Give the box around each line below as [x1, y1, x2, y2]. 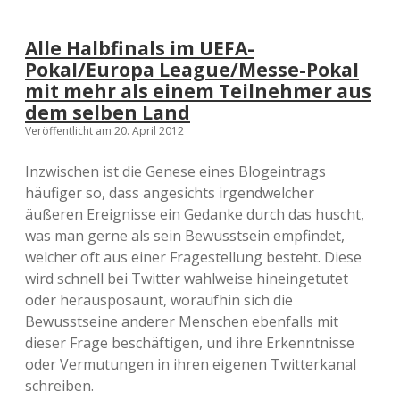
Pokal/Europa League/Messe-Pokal [25, 57, 359, 82]
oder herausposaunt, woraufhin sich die [25, 290, 293, 310]
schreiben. [25, 376, 94, 396]
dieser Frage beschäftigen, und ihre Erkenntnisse [25, 333, 354, 353]
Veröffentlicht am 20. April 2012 [25, 123, 184, 138]
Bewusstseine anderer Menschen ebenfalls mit [25, 312, 338, 331]
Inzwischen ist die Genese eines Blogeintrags [25, 162, 326, 181]
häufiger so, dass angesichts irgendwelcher [25, 183, 314, 203]
